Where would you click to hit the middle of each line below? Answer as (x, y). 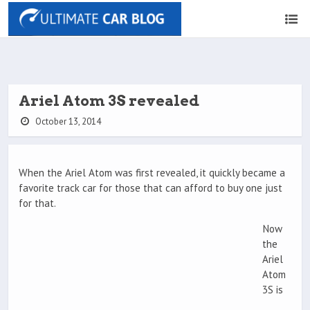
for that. (37, 203)
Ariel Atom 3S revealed (109, 101)
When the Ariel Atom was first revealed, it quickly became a (152, 173)
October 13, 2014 (67, 121)
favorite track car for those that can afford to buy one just (151, 188)
